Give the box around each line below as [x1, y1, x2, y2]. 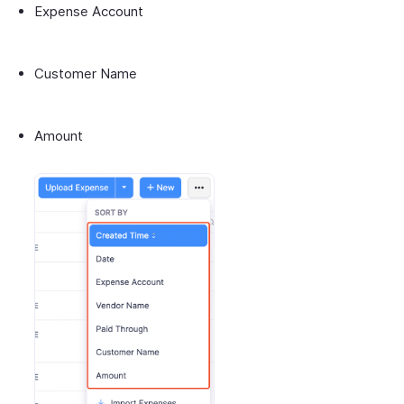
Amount [34, 126, 87, 144]
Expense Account [34, 2, 143, 20]
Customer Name [34, 64, 137, 82]
